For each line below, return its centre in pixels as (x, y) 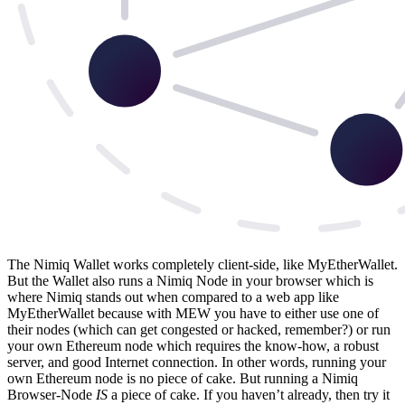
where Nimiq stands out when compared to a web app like (173, 297)
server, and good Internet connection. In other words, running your (197, 362)
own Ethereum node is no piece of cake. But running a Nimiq (183, 378)
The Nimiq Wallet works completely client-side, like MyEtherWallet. (202, 264)
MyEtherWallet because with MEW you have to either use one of (193, 313)
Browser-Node (52, 394)
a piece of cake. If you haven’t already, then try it (249, 394)
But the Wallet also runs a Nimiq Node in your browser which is (190, 280)
